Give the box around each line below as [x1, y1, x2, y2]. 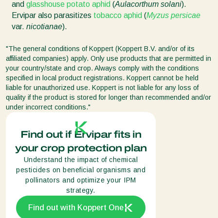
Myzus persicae [146, 11, 200, 19]
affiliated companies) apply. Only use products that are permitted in [6, 54, 211, 62]
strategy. [66, 186, 95, 194]
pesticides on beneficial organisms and [16, 165, 145, 174]
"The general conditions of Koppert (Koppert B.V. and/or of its [6, 44, 195, 53]
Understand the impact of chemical [23, 155, 138, 163]
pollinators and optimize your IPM [25, 176, 136, 184]
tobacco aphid [93, 11, 142, 19]
